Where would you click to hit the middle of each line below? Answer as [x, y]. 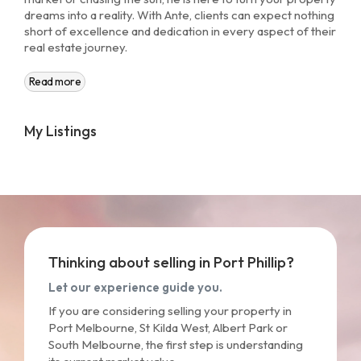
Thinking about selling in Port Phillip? [171, 262]
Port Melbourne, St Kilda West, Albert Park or [168, 328]
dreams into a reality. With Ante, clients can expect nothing [179, 15]
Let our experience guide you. [135, 287]
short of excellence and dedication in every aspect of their [180, 31]
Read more [55, 81]
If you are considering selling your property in [170, 311]
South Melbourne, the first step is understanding [176, 344]
